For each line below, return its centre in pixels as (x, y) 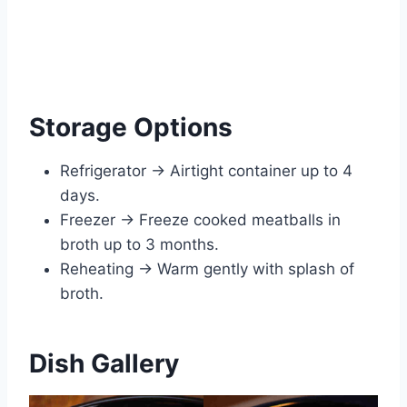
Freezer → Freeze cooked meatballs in (200, 219)
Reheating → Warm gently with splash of (207, 268)
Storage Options (131, 127)
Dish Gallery (104, 363)
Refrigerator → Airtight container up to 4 (206, 170)
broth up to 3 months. (139, 244)
